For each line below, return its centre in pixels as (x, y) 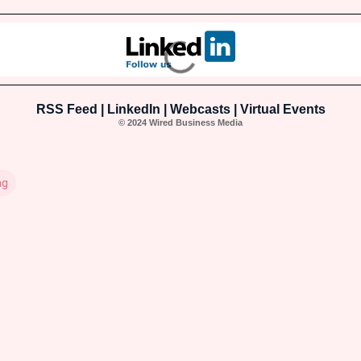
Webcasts (200, 110)
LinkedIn (133, 110)
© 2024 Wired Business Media (180, 123)
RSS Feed (66, 110)
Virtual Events (282, 110)
